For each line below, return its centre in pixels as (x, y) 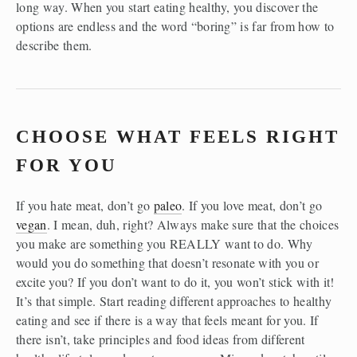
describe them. (54, 45)
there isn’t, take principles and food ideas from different (161, 339)
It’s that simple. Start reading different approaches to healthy (174, 300)
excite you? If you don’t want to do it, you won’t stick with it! (175, 281)
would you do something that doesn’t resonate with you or (167, 262)
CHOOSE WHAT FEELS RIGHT (178, 137)
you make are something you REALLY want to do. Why (165, 243)
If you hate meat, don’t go (85, 205)
